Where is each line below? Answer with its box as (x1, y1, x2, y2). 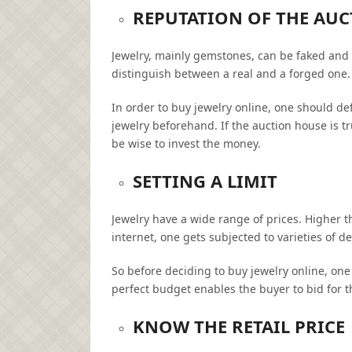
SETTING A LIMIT (132, 169, 277, 193)
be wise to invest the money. (112, 136, 261, 152)
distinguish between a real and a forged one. (112, 66, 350, 82)
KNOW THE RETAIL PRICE (132, 314, 345, 339)
